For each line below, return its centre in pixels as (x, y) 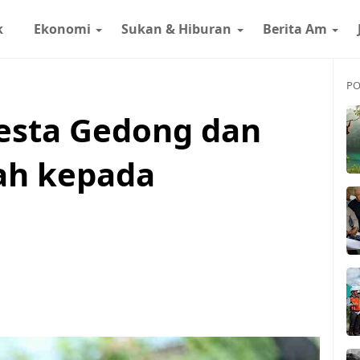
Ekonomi (62, 29)
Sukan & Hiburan (177, 29)
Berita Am (295, 29)
